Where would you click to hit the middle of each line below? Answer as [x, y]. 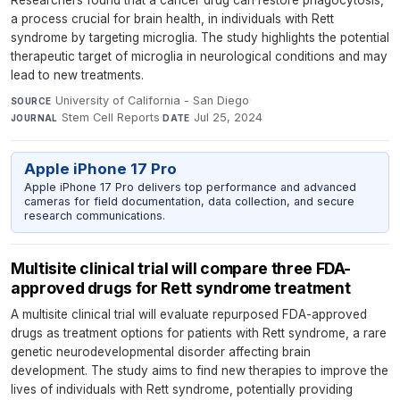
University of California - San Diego [152, 100]
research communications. [94, 216]
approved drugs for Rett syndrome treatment [181, 287]
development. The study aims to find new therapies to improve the [200, 370]
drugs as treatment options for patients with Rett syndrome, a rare [199, 333]
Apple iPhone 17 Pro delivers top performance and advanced [190, 187]
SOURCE [31, 100]
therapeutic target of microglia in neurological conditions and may [199, 56]
